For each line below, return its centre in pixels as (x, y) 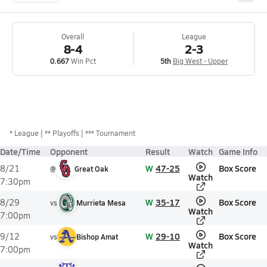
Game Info (238, 151)
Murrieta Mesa (101, 203)
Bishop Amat (97, 237)
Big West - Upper (200, 61)
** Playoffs (62, 133)
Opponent (69, 151)
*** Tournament (110, 133)
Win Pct (82, 61)
